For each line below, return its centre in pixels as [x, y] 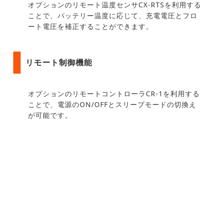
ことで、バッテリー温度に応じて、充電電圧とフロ [113, 16]
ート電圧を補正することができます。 [91, 27]
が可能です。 [50, 115]
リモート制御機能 [59, 63]
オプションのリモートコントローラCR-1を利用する [114, 94]
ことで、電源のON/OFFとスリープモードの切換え [112, 105]
